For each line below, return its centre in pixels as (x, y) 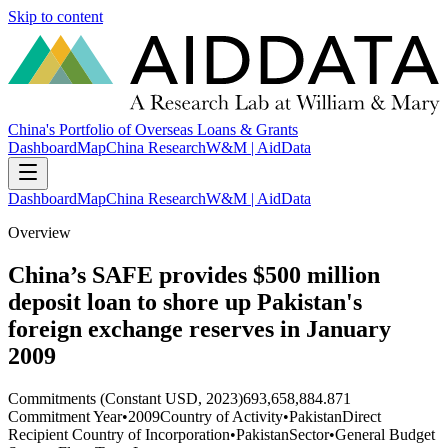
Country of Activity (221, 416)
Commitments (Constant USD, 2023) (125, 398)
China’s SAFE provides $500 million (194, 275)
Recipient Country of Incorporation (119, 434)
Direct (361, 416)
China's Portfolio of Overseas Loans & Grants (153, 130)
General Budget (385, 434)
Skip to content (55, 16)
